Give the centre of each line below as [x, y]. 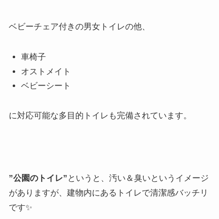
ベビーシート [46, 86]
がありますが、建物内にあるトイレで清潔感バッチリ [108, 193]
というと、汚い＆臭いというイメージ [138, 178]
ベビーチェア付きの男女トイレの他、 [79, 27]
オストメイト [46, 71]
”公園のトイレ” [38, 178]
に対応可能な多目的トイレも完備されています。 [100, 115]
